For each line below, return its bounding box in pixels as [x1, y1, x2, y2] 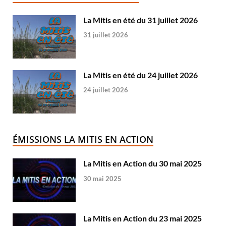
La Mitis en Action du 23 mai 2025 [83, 213, 202, 223]
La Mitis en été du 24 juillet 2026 [83, 70, 198, 80]
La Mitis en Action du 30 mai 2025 [83, 158, 202, 168]
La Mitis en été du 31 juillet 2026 [83, 15, 198, 25]
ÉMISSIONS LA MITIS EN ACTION [13, 133, 153, 145]
